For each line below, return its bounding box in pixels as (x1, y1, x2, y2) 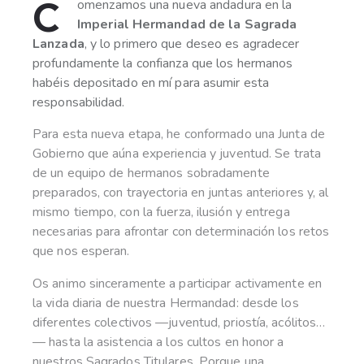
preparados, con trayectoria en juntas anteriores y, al (32, 183, 329, 201)
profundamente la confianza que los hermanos (32, 54, 293, 72)
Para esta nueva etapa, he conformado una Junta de (32, 124, 325, 143)
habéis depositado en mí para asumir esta (32, 73, 270, 92)
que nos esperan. (32, 241, 130, 260)
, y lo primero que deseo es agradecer (84, 34, 300, 53)
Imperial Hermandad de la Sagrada (77, 15, 297, 33)
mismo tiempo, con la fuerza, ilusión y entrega (32, 202, 290, 221)
